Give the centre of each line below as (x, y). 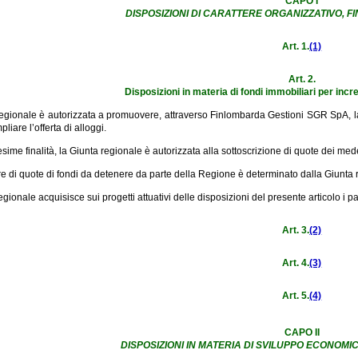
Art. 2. (302, 79)
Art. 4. (296, 263)
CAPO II (302, 332)
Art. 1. (296, 46)
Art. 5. (296, 295)
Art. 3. (296, 230)
